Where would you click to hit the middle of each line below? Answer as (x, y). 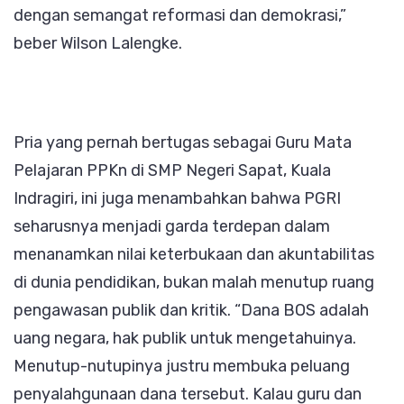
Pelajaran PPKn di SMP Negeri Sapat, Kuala (172, 170)
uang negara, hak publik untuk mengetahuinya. (185, 338)
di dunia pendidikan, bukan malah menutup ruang (194, 282)
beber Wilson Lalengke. (98, 43)
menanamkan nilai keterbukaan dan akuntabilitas (194, 254)
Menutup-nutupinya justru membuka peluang (182, 366)
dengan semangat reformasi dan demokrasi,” (180, 15)
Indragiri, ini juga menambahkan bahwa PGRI (177, 198)
